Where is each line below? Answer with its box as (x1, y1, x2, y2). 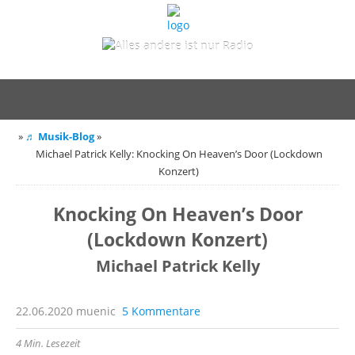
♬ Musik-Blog (25, 129, 94, 143)
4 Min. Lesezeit (16, 336, 80, 350)
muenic (76, 303, 119, 319)
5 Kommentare (122, 303, 200, 319)
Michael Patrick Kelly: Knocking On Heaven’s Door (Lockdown (35, 147, 323, 161)
